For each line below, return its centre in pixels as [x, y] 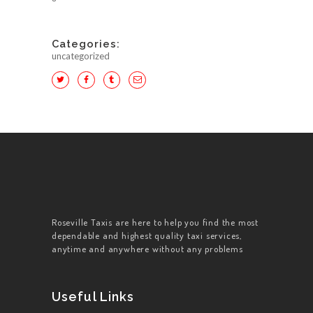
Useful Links [93, 296]
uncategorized [81, 56]
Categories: [86, 44]
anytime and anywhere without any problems [147, 249]
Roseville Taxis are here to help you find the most [155, 223]
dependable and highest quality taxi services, [147, 236]
